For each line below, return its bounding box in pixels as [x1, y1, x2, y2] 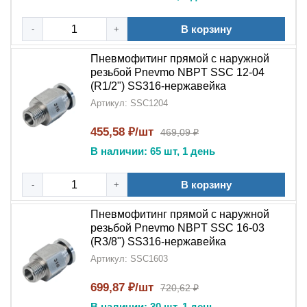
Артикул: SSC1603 [90, 254, 168, 264]
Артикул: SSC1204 [90, 98, 168, 108]
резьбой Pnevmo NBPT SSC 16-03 [90, 222, 265, 234]
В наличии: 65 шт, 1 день [90, 145, 215, 157]
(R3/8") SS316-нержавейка [90, 236, 226, 247]
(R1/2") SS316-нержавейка [90, 80, 226, 92]
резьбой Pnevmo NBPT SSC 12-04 [90, 66, 265, 78]
